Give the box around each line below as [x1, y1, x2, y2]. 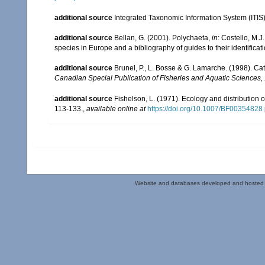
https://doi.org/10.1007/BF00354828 [147, 105, 263, 114]
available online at [86, 105, 146, 114]
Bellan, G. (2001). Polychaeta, [114, 34, 212, 42]
